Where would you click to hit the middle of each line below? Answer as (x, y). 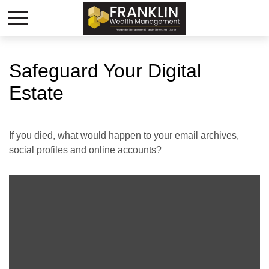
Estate (36, 93)
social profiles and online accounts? (85, 150)
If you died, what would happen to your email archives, (124, 135)
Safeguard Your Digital (105, 71)
